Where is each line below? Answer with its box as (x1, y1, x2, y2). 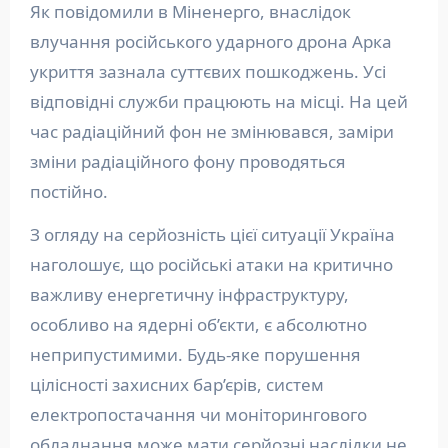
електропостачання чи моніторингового (29, 402, 367, 426)
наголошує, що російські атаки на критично (29, 252, 393, 276)
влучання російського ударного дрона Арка (29, 29, 392, 53)
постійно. (29, 179, 108, 203)
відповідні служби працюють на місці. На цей (29, 89, 408, 113)
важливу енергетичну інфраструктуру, (29, 282, 349, 306)
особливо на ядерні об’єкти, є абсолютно (29, 312, 367, 336)
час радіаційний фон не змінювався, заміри (29, 119, 394, 143)
